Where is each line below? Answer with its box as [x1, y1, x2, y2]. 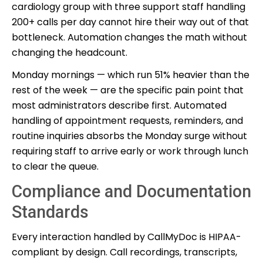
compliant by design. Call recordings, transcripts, [12, 245, 237, 259]
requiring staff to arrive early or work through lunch [12, 144, 248, 158]
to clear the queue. [12, 159, 99, 173]
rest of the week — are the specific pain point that [12, 83, 244, 97]
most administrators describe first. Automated [12, 98, 227, 112]
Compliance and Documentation [12, 181, 251, 201]
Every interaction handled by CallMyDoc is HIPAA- [12, 230, 241, 244]
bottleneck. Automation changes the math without [12, 30, 247, 44]
